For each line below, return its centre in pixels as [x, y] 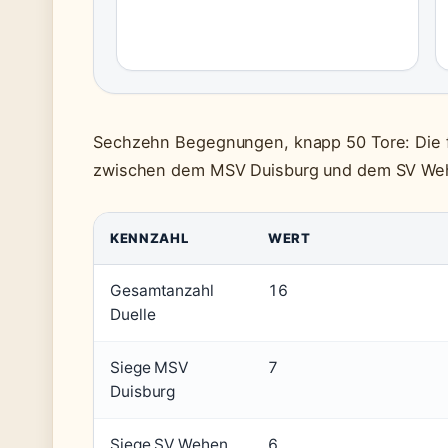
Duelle [133, 314]
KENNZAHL [149, 238]
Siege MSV [149, 367]
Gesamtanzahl [162, 290]
